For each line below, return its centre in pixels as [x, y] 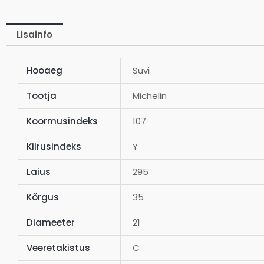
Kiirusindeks [54, 146]
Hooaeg [44, 70]
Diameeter [50, 222]
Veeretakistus [58, 247]
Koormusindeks [62, 121]
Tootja [41, 95]
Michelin [150, 95]
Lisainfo [34, 34]
